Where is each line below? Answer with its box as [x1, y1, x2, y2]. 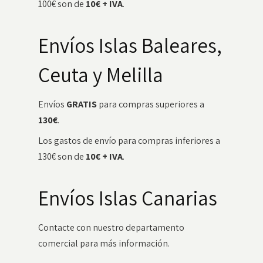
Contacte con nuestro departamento [38, 221, 184, 234]
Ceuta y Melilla [38, 61, 163, 88]
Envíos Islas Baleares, [38, 32, 222, 59]
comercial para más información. [38, 237, 170, 249]
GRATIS [66, 98, 97, 110]
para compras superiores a [96, 98, 204, 110]
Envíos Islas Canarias [38, 184, 217, 211]
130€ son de [38, 150, 86, 163]
